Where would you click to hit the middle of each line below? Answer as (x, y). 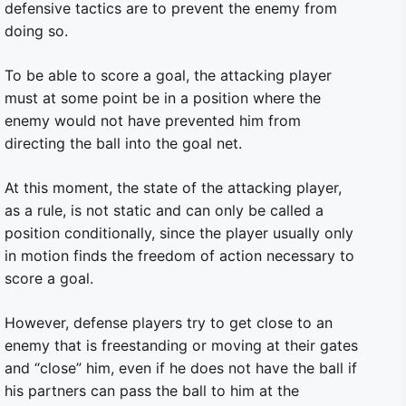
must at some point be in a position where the (163, 98)
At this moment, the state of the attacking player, (173, 188)
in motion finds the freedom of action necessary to (179, 256)
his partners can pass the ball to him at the (152, 391)
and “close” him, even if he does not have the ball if (181, 368)
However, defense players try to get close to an (169, 323)
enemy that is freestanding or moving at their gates (181, 345)
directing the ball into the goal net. (123, 143)
